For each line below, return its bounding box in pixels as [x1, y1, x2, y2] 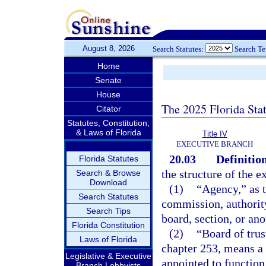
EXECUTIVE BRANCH [176, 140, 253, 148]
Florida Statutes [78, 154, 138, 163]
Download [90, 178, 127, 187]
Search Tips [86, 206, 131, 216]
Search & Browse [76, 168, 141, 178]
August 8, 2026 [82, 44, 135, 53]
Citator [96, 104, 121, 113]
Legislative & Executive [65, 251, 151, 261]
